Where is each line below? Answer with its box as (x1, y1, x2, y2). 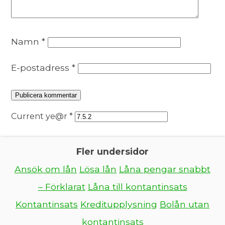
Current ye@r (11, 111, 70, 122)
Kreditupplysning (80, 199, 157, 210)
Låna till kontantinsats (87, 181, 187, 192)
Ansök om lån (15, 164, 77, 175)
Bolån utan (160, 199, 209, 210)
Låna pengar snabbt (119, 164, 210, 175)
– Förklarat (38, 181, 85, 192)
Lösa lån (79, 164, 117, 175)
